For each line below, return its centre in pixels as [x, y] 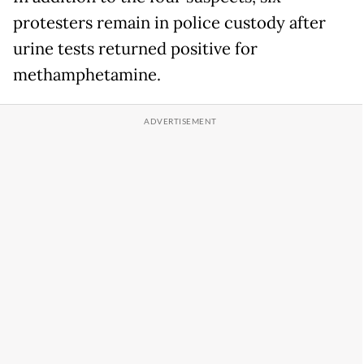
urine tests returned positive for [135, 49]
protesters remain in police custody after [169, 23]
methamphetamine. [87, 75]
